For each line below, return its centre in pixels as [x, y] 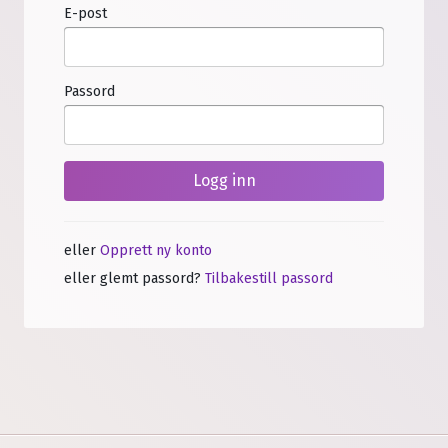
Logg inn [224, 180]
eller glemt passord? [132, 278]
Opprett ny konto [156, 250]
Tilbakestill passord [269, 278]
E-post [85, 13]
